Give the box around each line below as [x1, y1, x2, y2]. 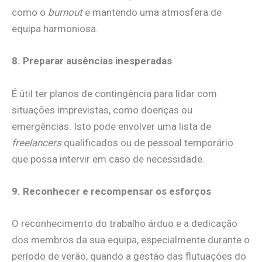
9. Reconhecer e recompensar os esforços [12, 185, 211, 197]
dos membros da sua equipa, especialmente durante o [12, 233, 250, 246]
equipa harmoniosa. [12, 23, 98, 35]
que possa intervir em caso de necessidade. [12, 153, 205, 165]
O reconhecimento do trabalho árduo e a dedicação [12, 217, 237, 229]
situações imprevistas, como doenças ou [12, 104, 192, 116]
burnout [48, 6, 82, 19]
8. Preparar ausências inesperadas [12, 55, 172, 67]
